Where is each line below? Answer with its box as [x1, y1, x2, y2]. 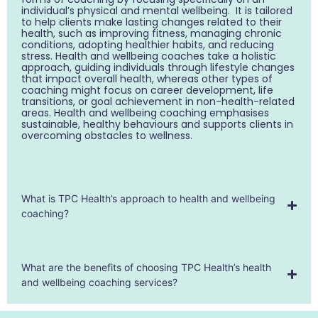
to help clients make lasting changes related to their [21, 15, 282, 30]
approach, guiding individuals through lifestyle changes [21, 60, 295, 75]
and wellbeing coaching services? [21, 275, 177, 288]
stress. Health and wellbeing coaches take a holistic [21, 49, 276, 64]
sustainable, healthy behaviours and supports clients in [21, 117, 293, 132]
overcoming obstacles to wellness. [21, 128, 192, 143]
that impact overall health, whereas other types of [21, 72, 273, 87]
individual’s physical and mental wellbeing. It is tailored [21, 4, 292, 18]
